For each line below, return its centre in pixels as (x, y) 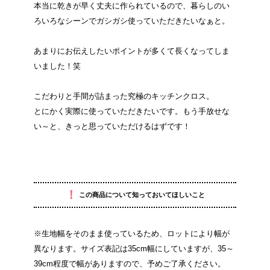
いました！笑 (57, 66)
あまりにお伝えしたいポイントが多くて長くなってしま (131, 51)
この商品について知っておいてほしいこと (141, 194)
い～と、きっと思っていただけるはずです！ (112, 126)
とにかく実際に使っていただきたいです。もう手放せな (131, 111)
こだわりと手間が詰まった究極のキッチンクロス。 (124, 96)
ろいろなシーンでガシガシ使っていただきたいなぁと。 (131, 20)
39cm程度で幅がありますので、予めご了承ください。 (129, 263)
